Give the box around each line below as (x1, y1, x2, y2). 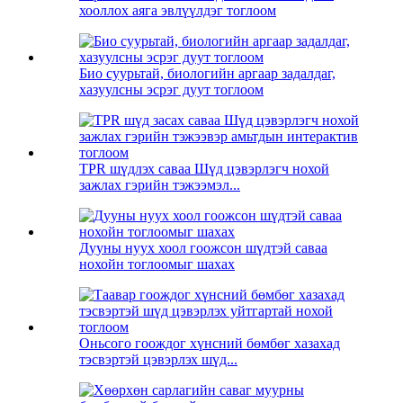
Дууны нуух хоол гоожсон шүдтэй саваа (79, 240, 327, 256)
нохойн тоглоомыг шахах (79, 256, 235, 273)
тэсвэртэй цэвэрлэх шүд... (79, 352, 237, 368)
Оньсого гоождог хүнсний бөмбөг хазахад (79, 336, 340, 352)
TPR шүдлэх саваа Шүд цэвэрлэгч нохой (79, 161, 329, 177)
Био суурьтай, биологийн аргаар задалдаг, (79, 66, 336, 82)
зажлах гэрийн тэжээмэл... (79, 177, 240, 193)
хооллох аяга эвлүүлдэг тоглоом (79, 3, 276, 19)
